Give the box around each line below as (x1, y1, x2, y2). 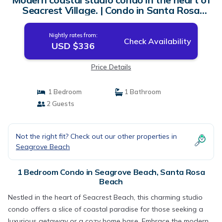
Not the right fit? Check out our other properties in (16, 132, 177, 141)
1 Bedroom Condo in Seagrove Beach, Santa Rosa (17, 167, 205, 177)
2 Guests (45, 100, 74, 108)
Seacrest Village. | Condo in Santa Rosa (22, 4, 200, 16)
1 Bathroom (123, 88, 161, 96)
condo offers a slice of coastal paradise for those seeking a (8, 205, 203, 214)
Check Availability (123, 36, 191, 46)
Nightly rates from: (49, 32, 98, 39)
